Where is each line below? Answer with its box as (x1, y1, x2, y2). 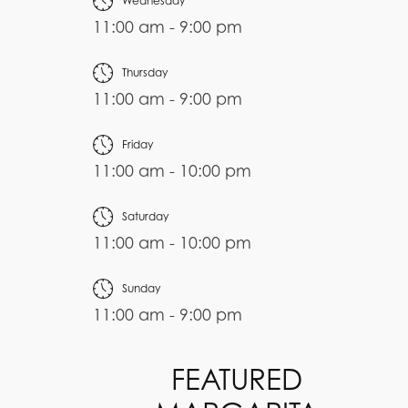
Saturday (121, 209, 168, 224)
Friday (121, 138, 153, 152)
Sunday (121, 281, 160, 296)
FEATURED (170, 362, 302, 397)
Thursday (121, 66, 168, 80)
